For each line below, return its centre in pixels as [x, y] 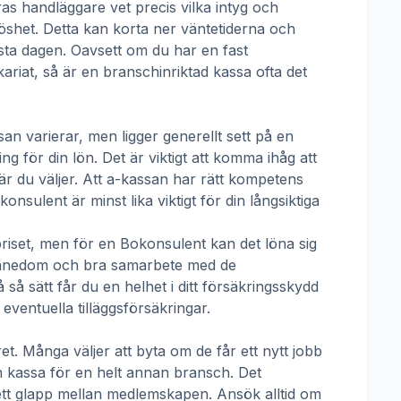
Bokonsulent [163, 243]
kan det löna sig [261, 243]
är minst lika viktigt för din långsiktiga [193, 200]
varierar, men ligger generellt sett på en [158, 136]
